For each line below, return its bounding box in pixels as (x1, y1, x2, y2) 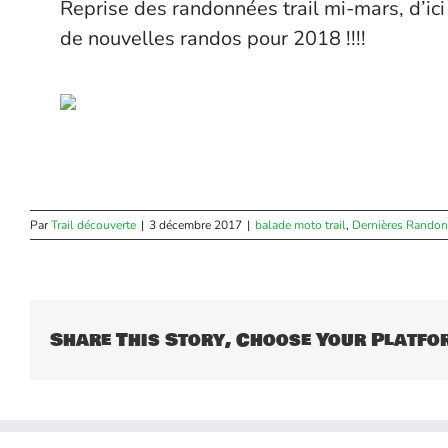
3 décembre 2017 (149, 217, 242, 233)
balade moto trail (255, 217, 346, 233)
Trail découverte (51, 217, 136, 233)
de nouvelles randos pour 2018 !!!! (60, 25, 366, 52)
